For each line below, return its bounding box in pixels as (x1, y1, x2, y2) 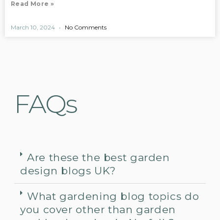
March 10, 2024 (11, 23, 56, 31)
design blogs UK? (20, 164, 116, 177)
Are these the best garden (27, 151, 170, 164)
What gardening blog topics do (27, 190, 199, 202)
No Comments (63, 23, 107, 31)
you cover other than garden (20, 203, 176, 216)
